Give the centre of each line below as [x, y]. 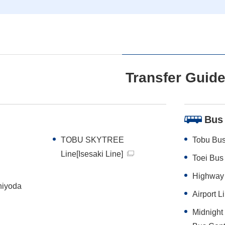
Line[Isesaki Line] [92, 154]
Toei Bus [208, 158]
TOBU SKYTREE [92, 140]
